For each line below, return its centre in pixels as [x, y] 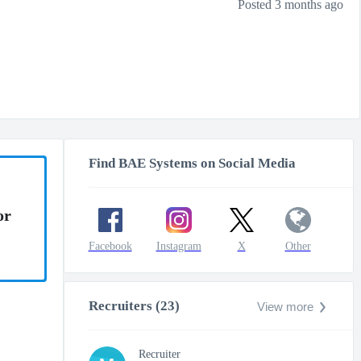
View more [285, 307]
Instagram [178, 246]
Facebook [110, 246]
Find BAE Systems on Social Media [192, 163]
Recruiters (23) [134, 306]
